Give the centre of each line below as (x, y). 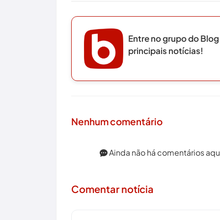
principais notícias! (166, 50)
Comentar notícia (112, 189)
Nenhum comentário (117, 121)
